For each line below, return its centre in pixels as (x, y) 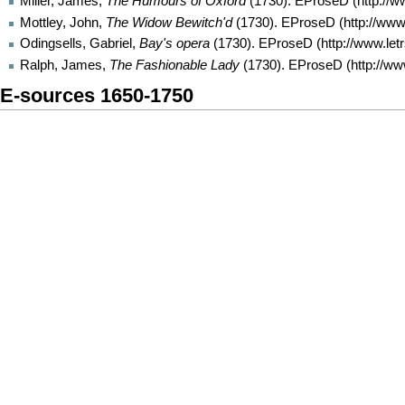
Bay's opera (174, 44)
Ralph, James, (65, 65)
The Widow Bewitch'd (169, 22)
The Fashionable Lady (174, 65)
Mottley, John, (63, 22)
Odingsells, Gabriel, (80, 44)
